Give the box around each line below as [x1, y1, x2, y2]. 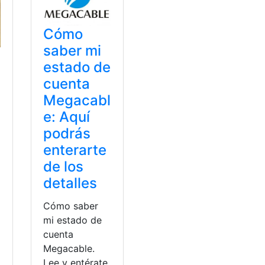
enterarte [43, 141, 107, 159]
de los [43, 158, 84, 176]
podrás [43, 125, 91, 143]
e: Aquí [43, 108, 91, 126]
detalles [43, 174, 98, 192]
